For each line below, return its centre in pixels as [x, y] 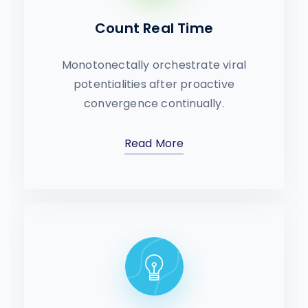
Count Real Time [154, 28]
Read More [154, 143]
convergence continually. [154, 103]
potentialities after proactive [154, 84]
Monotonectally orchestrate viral [154, 65]
